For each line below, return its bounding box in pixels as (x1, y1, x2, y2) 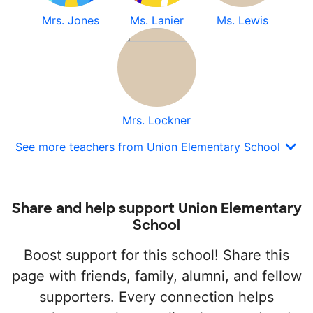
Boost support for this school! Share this (24, 246, 289, 263)
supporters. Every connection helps (39, 288, 274, 305)
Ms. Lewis (216, 13, 268, 27)
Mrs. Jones (42, 13, 100, 27)
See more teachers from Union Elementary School (15, 140, 284, 154)
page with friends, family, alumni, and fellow (11, 267, 302, 284)
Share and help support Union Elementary (11, 198, 302, 217)
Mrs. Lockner (122, 113, 191, 127)
